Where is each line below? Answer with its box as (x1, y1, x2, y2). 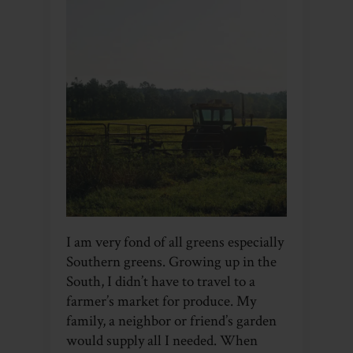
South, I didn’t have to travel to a (66, 271, 255, 292)
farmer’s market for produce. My (66, 291, 256, 311)
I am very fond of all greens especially (66, 232, 284, 252)
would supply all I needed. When (66, 330, 258, 351)
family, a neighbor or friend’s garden (66, 310, 277, 331)
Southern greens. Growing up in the (66, 251, 277, 272)
